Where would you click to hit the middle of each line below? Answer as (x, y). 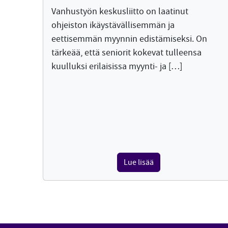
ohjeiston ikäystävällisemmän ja (113, 25)
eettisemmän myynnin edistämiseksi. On (129, 39)
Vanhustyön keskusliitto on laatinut (120, 12)
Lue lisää (138, 162)
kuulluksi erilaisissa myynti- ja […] (117, 67)
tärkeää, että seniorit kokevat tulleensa (126, 53)
